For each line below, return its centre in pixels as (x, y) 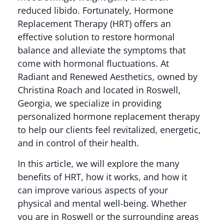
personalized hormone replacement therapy (109, 117)
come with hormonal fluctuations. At (93, 64)
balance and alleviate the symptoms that (101, 50)
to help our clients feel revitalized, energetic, (109, 130)
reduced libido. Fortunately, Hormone (95, 11)
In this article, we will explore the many (98, 163)
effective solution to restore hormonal (96, 37)
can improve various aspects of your (93, 190)
